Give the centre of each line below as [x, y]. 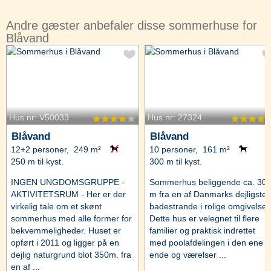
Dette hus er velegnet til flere [204, 218]
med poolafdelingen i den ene [206, 243]
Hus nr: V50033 [39, 117]
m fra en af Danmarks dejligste [208, 194]
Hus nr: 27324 [175, 117]
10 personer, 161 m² [189, 149]
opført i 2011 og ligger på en [65, 243]
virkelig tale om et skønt [56, 206]
